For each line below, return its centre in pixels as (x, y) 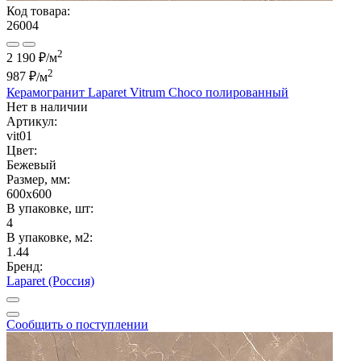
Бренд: (25, 266)
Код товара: (38, 10)
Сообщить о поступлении (77, 324)
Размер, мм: (38, 179)
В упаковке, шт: (50, 208)
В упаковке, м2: (50, 237)
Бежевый (31, 164)
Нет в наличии (47, 106)
